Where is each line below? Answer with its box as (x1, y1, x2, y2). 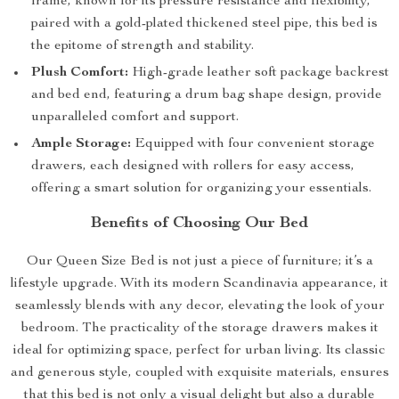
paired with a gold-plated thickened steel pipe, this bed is (31, 17, 378, 31)
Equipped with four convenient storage (131, 137, 375, 151)
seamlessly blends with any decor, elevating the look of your (14, 299, 385, 313)
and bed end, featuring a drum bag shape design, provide (31, 88, 382, 102)
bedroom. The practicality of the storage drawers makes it (20, 322, 379, 336)
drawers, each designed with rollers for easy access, (31, 159, 354, 174)
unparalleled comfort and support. (31, 110, 239, 125)
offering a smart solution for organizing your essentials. (31, 182, 371, 196)
